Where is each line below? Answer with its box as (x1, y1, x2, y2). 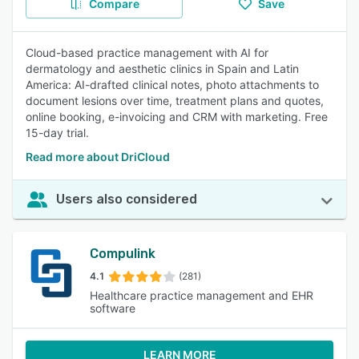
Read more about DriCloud (26, 150, 170, 163)
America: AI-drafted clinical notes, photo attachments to (26, 78, 319, 91)
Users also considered (56, 192, 197, 207)
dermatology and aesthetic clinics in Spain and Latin (26, 62, 299, 75)
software (90, 301, 136, 315)
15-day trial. (26, 126, 89, 139)
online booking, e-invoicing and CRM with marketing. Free (26, 110, 328, 123)
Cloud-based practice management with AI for (26, 46, 268, 59)
